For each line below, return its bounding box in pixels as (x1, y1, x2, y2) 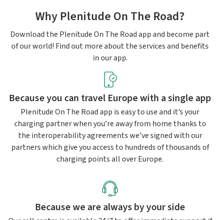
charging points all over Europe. (56, 154, 164, 165)
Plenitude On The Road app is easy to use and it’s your (21, 107, 199, 117)
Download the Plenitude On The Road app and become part (10, 29, 210, 40)
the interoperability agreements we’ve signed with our (18, 130, 202, 141)
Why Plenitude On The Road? (35, 8, 185, 25)
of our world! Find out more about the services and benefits (11, 41, 209, 52)
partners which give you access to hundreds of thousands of (11, 142, 209, 153)
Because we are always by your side (35, 200, 185, 214)
